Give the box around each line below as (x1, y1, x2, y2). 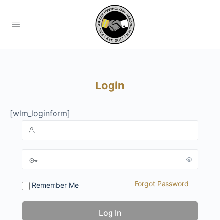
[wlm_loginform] (10, 109, 70, 118)
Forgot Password (135, 179, 189, 188)
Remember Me (30, 181, 79, 189)
